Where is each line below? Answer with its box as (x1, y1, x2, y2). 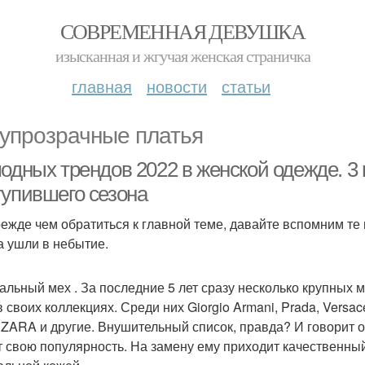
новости (147, 74, 207, 98)
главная (72, 74, 132, 98)
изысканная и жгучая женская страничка (55, 45, 310, 67)
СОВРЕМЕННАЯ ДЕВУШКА (59, 17, 306, 45)
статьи (222, 74, 270, 98)
